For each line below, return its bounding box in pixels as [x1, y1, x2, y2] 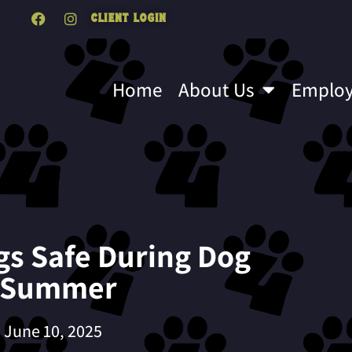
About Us [178, 75, 255, 102]
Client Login [90, 13, 166, 24]
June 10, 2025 [3, 319, 102, 342]
